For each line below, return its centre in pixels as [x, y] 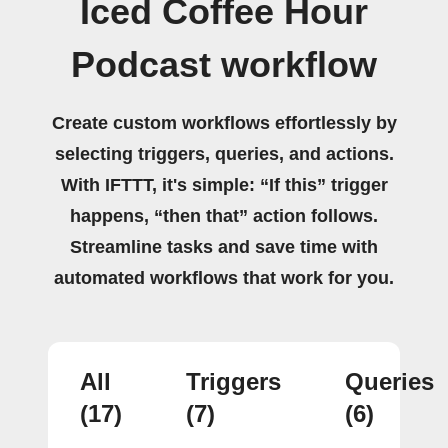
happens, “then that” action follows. [224, 215]
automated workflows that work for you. [224, 277]
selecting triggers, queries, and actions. [224, 153]
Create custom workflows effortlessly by [224, 122]
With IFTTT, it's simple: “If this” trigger [224, 184]
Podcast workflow [224, 64]
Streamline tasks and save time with [224, 246]
